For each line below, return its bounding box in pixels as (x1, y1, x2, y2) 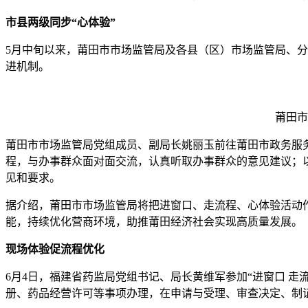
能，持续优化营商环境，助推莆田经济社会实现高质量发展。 (5, 216, 302, 228)
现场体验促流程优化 (5, 243, 104, 256)
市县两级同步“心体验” (5, 16, 115, 29)
